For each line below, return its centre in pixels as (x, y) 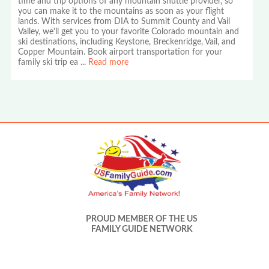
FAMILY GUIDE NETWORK (142, 229)
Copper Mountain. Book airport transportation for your (120, 53)
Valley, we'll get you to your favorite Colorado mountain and (129, 32)
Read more (109, 63)
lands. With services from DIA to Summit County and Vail (124, 22)
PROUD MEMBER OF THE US (142, 219)
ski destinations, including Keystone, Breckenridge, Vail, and (127, 42)
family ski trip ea (48, 63)
